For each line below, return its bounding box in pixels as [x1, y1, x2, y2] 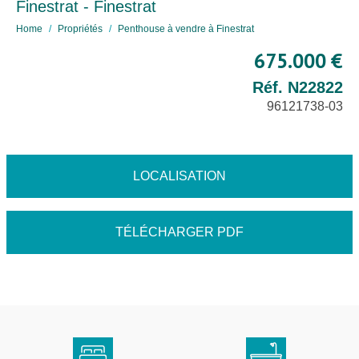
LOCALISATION [133, 169, 226, 183]
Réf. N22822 [252, 79, 343, 96]
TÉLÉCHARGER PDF [115, 225, 244, 239]
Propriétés [58, 23, 103, 34]
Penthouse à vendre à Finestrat [118, 23, 254, 34]
